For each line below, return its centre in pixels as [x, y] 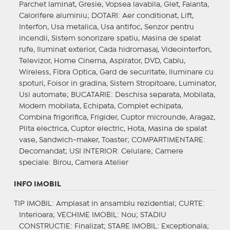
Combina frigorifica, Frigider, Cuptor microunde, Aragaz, [117, 117]
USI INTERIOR [93, 151]
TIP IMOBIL [33, 204]
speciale [34, 162]
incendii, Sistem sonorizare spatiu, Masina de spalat [110, 38]
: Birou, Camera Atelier [88, 162]
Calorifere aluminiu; [55, 16]
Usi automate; [45, 95]
